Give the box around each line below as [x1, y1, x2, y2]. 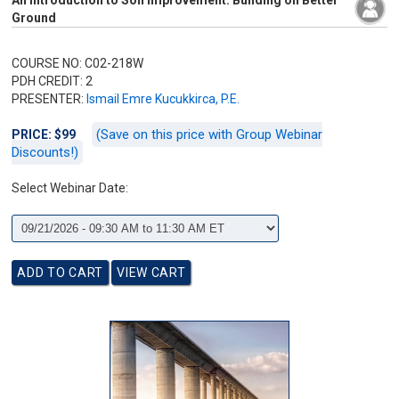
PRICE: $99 [12, 127, 79, 142]
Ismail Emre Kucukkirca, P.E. [86, 92, 240, 106]
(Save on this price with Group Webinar [96, 126, 323, 142]
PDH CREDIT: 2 [12, 74, 94, 88]
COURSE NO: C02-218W [12, 56, 144, 70]
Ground [12, 11, 57, 25]
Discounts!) [12, 144, 79, 160]
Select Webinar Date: [12, 181, 129, 195]
